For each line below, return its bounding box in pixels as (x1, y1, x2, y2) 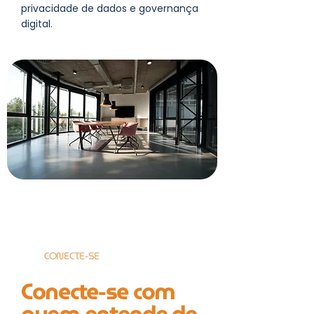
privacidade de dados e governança (21, 1, 198, 15)
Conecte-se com (21, 273, 176, 309)
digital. (21, 17, 53, 31)
